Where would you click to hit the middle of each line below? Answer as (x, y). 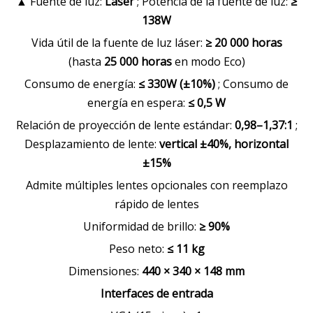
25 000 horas (139, 61)
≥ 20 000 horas (243, 43)
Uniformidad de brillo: (141, 226)
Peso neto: (138, 249)
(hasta (86, 61)
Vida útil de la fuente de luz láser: (118, 43)
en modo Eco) (210, 61)
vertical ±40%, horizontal (224, 144)
